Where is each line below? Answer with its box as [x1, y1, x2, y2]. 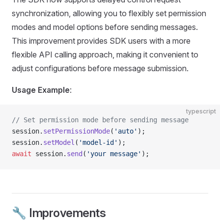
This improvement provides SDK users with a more [12, 36, 191, 46]
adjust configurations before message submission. [12, 63, 189, 73]
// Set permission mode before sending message [12, 116, 189, 124]
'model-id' [79, 138, 118, 146]
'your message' [86, 150, 141, 158]
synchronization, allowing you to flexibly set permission [12, 8, 206, 18]
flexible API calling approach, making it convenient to [12, 50, 198, 59]
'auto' [114, 127, 137, 135]
